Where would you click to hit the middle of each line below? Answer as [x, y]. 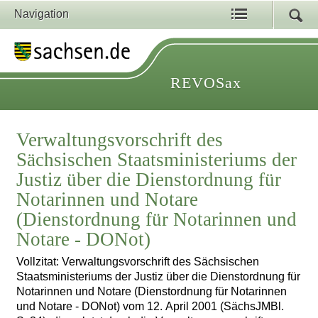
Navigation [42, 14]
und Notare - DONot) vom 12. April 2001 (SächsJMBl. [150, 307]
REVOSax [206, 83]
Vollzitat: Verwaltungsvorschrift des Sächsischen [138, 262]
